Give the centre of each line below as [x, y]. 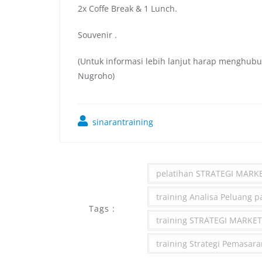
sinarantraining [122, 122]
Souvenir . [97, 35]
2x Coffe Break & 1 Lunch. [127, 8]
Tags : [102, 208]
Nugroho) [96, 75]
